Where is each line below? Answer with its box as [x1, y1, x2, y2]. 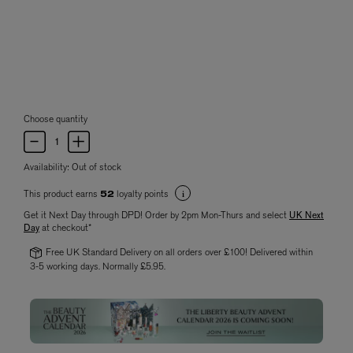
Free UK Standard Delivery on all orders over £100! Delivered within [45, 245, 313, 258]
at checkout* [39, 221, 91, 234]
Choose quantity [24, 112, 87, 125]
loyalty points [114, 187, 171, 200]
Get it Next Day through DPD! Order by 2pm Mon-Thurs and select [24, 208, 289, 221]
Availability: [24, 160, 72, 173]
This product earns [24, 187, 100, 200]
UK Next [289, 208, 324, 221]
